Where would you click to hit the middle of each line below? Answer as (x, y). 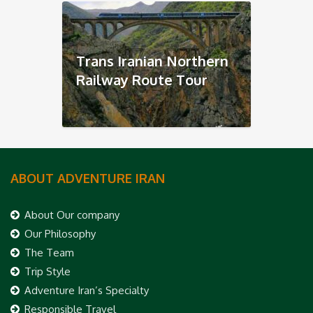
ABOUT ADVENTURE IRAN (88, 179)
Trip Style (48, 272)
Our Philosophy (60, 234)
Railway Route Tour (142, 80)
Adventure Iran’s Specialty (87, 291)
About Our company (72, 215)
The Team (49, 253)
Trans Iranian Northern (152, 61)
